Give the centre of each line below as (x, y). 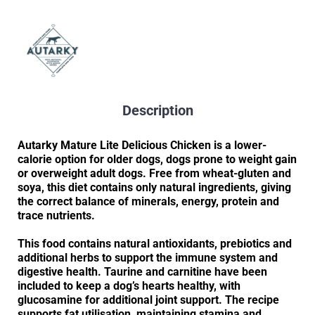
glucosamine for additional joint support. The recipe (148, 300)
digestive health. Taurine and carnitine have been (142, 271)
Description (157, 110)
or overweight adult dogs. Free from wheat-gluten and (154, 173)
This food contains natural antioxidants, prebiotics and (155, 243)
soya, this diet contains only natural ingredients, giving (154, 187)
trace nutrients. (56, 215)
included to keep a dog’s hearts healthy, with (129, 285)
